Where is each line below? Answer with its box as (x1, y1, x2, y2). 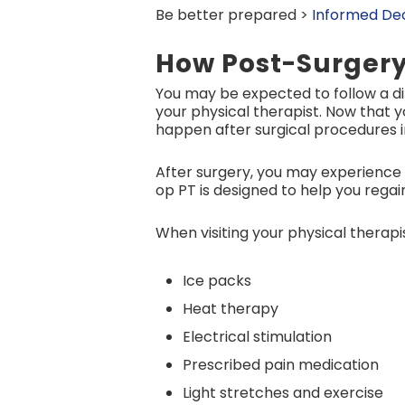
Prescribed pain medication (183, 354, 379, 375)
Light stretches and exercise (183, 382, 383, 403)
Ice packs (183, 270, 251, 291)
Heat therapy (183, 298, 278, 319)
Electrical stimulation (183, 326, 332, 347)
